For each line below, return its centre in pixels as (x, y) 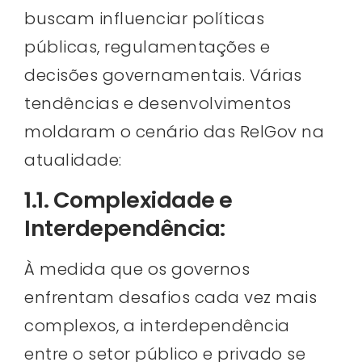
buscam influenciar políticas (144, 18)
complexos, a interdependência (157, 326)
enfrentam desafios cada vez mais (170, 298)
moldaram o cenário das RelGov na (174, 131)
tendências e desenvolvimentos (158, 103)
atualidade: (73, 160)
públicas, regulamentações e (147, 46)
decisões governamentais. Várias (163, 75)
